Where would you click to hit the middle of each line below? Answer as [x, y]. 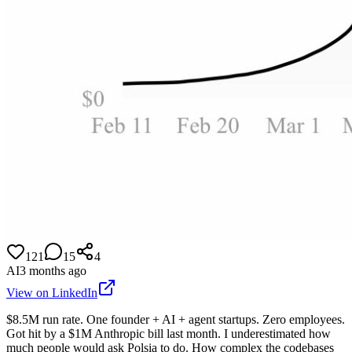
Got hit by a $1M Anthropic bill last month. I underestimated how [169, 333]
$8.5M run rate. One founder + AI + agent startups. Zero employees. [176, 319]
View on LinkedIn [52, 292]
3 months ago [53, 270]
